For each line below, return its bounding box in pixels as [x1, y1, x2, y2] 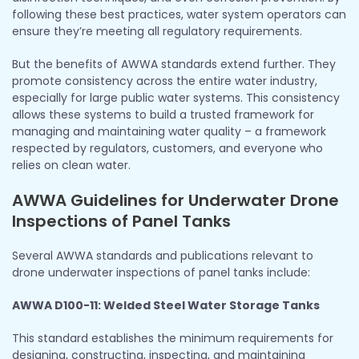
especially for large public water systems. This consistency [12, 89, 340, 106]
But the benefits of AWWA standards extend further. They [12, 55, 336, 72]
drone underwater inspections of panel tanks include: [12, 264, 310, 280]
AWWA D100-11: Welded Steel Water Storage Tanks [12, 296, 320, 313]
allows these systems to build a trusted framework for [12, 106, 314, 123]
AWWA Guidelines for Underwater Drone [12, 188, 339, 212]
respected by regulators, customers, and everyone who [12, 139, 323, 156]
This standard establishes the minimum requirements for [12, 329, 333, 346]
